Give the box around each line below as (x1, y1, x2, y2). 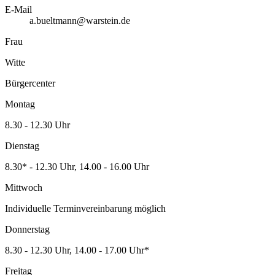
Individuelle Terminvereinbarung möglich (5, 203, 166, 214)
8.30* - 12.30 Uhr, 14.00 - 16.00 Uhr (5, 161, 149, 172)
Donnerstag (5, 224, 50, 235)
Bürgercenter (5, 78, 55, 89)
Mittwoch (5, 182, 42, 193)
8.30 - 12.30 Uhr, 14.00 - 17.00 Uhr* (5, 245, 149, 256)
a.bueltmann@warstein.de (29, 15, 130, 26)
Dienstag (5, 141, 39, 152)
